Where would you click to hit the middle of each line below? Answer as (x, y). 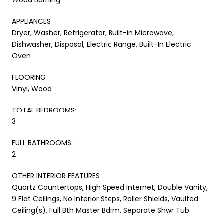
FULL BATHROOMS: (42, 143)
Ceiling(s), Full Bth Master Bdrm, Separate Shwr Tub (101, 210)
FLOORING (29, 77)
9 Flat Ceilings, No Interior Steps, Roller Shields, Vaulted (105, 198)
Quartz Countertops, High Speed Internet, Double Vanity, (110, 187)
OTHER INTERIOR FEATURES (56, 175)
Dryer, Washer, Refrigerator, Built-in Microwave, (93, 33)
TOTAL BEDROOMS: (44, 110)
